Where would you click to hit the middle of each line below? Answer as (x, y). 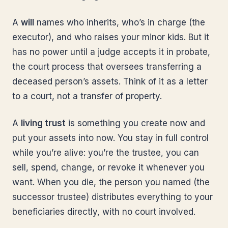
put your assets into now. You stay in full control (110, 138)
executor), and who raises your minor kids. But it (111, 37)
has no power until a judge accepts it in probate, (111, 52)
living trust (43, 123)
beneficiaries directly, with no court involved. (104, 212)
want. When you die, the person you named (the (111, 182)
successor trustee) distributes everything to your (112, 197)
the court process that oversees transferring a (107, 67)
